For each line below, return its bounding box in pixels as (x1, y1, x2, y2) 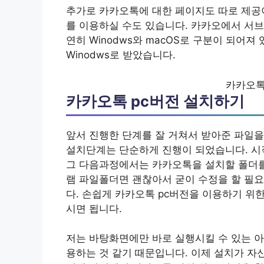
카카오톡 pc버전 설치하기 (66, 91, 245, 110)
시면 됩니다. (66, 202, 122, 214)
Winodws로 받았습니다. (66, 49, 176, 61)
